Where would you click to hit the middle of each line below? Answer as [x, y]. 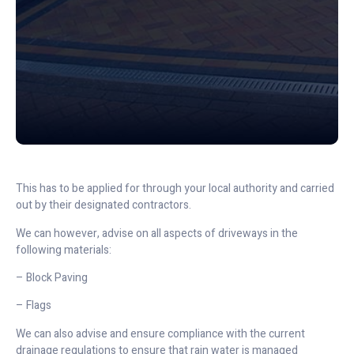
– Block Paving [52, 277]
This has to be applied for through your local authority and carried [175, 189]
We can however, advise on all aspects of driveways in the [157, 233]
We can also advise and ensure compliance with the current [160, 333]
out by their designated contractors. [104, 205]
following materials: [64, 250]
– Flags [34, 306]
